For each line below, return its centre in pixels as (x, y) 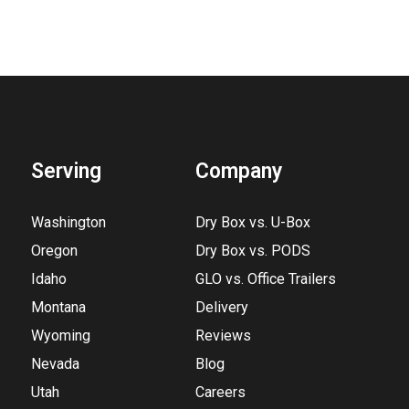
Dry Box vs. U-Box (253, 222)
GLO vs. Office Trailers (266, 278)
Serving (67, 171)
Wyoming (61, 335)
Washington (69, 222)
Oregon (55, 250)
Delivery (222, 307)
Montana (59, 307)
